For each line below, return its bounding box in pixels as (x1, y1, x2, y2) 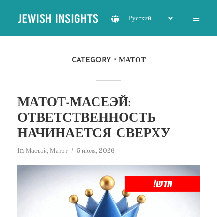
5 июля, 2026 (77, 147, 115, 154)
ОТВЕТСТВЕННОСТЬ (17, 112, 156, 125)
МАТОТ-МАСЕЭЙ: (17, 96, 131, 109)
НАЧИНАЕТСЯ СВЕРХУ (17, 127, 170, 140)
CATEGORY (71, 57, 111, 64)
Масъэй (25, 147, 47, 154)
